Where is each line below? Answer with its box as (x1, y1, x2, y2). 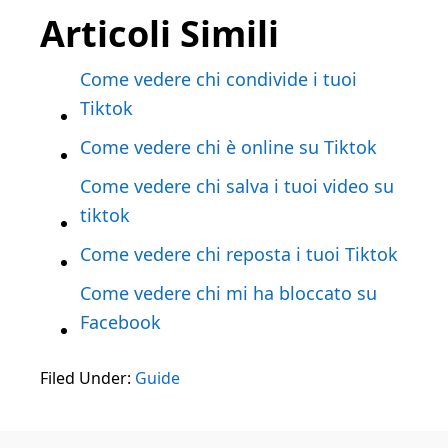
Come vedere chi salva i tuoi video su (80, 174, 394, 199)
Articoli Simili (40, 9, 279, 59)
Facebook (80, 310, 161, 335)
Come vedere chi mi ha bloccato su (80, 281, 377, 306)
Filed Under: (40, 367, 135, 390)
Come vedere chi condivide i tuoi (80, 67, 357, 92)
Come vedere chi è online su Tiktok (80, 135, 377, 160)
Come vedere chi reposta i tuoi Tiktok (80, 242, 398, 267)
